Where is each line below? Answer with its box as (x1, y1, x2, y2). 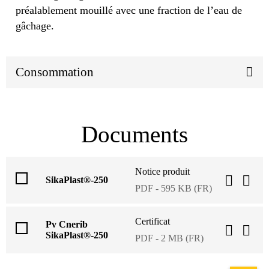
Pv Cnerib (46, 219, 88, 229)
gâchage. (16, 19, 57, 32)
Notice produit (135, 166, 190, 177)
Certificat (135, 216, 170, 226)
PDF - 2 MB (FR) (135, 232, 204, 243)
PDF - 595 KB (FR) (135, 183, 212, 193)
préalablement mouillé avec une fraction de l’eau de (16, 4, 242, 16)
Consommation (16, 64, 94, 79)
